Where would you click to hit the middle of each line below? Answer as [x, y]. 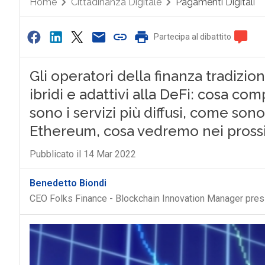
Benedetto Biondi [68, 183]
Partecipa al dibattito [193, 37]
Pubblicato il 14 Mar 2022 [83, 154]
